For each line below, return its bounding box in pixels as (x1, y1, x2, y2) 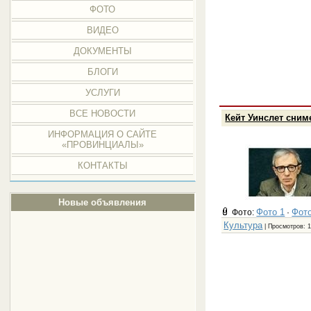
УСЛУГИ (85, 87, 120, 98)
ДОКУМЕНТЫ (73, 46, 132, 56)
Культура (224, 219, 263, 230)
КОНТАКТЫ (77, 160, 128, 171)
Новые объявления (58, 197, 147, 208)
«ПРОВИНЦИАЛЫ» (61, 140, 144, 150)
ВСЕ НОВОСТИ (69, 108, 136, 119)
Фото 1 (256, 206, 285, 217)
